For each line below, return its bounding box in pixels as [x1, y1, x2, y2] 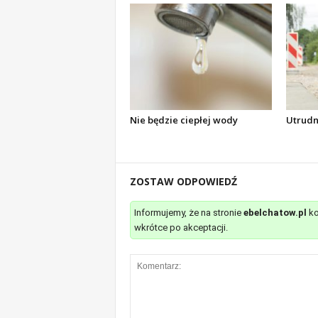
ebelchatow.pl [243, 207, 307, 218]
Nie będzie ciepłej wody [129, 114, 238, 126]
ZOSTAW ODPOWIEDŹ [129, 175, 237, 188]
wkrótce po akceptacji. [133, 222, 228, 233]
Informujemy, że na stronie [133, 207, 243, 218]
